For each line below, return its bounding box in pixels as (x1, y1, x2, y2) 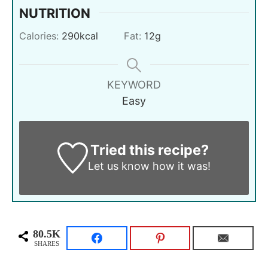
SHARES (34, 240, 60, 248)
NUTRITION (19, 5, 90, 21)
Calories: (19, 29, 62, 42)
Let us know (88, 159, 150, 172)
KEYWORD (107, 78, 161, 91)
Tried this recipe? (90, 141, 209, 159)
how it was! (150, 159, 211, 172)
